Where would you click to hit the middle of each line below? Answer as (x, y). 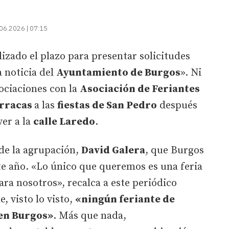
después (177, 105)
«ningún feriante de (125, 199)
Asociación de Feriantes (140, 89)
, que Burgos (175, 150)
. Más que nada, (90, 216)
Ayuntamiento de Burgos (118, 73)
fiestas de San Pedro (107, 105)
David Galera (113, 150)
